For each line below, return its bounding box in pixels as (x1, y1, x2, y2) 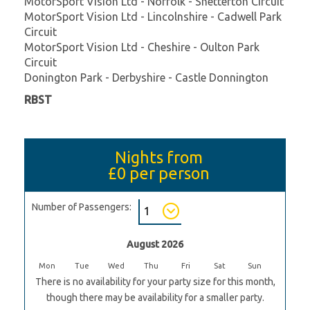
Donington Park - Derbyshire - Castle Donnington (24, 71, 268, 84)
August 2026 (127, 238, 183, 250)
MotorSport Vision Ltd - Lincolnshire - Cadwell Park (24, 10, 282, 23)
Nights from (114, 147, 203, 166)
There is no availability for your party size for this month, (35, 275, 275, 287)
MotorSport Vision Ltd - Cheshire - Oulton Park (24, 40, 259, 53)
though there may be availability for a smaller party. (46, 291, 264, 303)
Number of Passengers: (32, 201, 131, 212)
